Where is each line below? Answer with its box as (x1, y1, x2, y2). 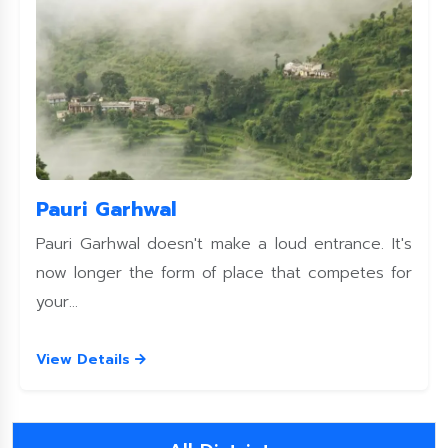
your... (36, 290, 78, 314)
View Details (36, 349, 135, 370)
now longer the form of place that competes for (36, 261, 412, 285)
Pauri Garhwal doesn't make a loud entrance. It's (36, 232, 412, 256)
